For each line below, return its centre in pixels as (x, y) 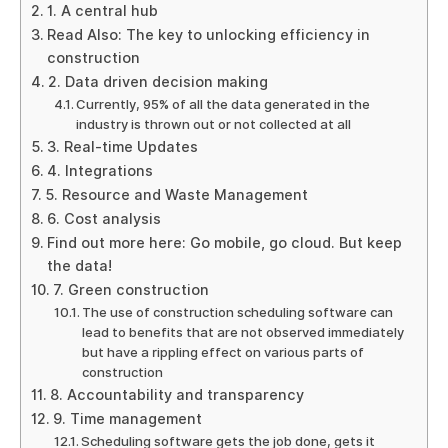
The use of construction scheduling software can (238, 312)
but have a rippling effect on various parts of (223, 352)
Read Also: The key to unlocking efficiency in (208, 34)
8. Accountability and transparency (176, 394)
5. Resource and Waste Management (176, 194)
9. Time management (127, 418)
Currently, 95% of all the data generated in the (223, 104)
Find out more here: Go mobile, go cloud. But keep (224, 242)
